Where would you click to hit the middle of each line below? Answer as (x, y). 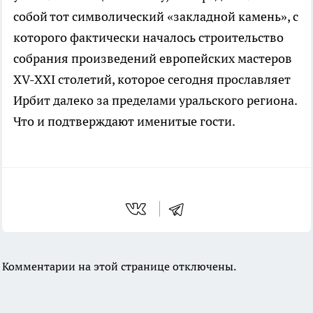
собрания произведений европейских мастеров (153, 58)
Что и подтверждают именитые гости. (124, 121)
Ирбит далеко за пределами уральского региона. (155, 100)
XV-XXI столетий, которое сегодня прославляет (152, 79)
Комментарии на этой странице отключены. (119, 266)
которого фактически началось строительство (148, 37)
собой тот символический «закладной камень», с (156, 16)
